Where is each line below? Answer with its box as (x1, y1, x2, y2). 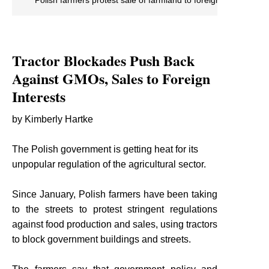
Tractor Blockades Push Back (12, 49, 195, 71)
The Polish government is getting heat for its (12, 144, 198, 154)
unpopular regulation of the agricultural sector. (12, 159, 206, 169)
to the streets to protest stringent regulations (12, 204, 218, 214)
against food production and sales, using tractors (12, 219, 218, 229)
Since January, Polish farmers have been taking (12, 189, 218, 199)
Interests (12, 85, 65, 107)
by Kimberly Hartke (12, 113, 93, 124)
